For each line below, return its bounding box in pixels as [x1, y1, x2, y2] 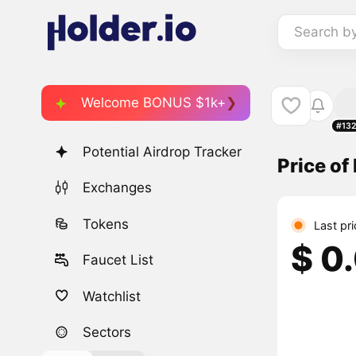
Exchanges [83, 180, 153, 196]
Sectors [83, 323, 132, 340]
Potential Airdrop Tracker [83, 144, 242, 161]
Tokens [83, 215, 130, 232]
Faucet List [83, 252, 154, 269]
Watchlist [83, 288, 141, 304]
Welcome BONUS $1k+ [81, 94, 226, 110]
